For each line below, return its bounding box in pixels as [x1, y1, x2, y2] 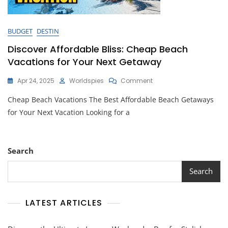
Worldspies [69, 76, 104, 85]
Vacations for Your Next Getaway [8, 55, 161, 68]
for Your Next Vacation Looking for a [8, 107, 130, 117]
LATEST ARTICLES [25, 196, 102, 209]
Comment [121, 76, 153, 85]
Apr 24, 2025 [17, 76, 54, 85]
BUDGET [8, 26, 33, 36]
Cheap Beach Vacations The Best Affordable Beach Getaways [8, 94, 214, 104]
